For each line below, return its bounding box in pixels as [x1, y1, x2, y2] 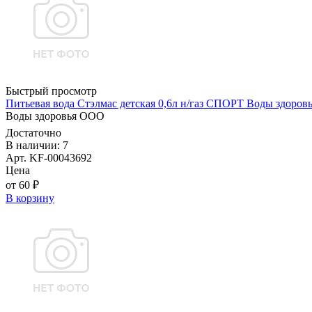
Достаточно [6, 127, 61, 139]
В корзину [6, 192, 54, 205]
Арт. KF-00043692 [6, 152, 92, 164]
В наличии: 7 [6, 139, 68, 152]
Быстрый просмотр [6, 85, 97, 97]
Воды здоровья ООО [6, 110, 104, 123]
